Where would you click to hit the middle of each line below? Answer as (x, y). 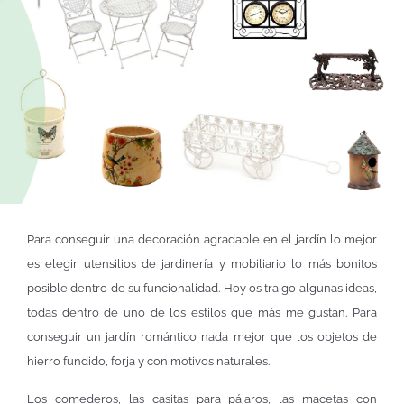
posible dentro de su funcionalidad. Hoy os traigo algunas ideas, (202, 289)
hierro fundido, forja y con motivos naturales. (148, 362)
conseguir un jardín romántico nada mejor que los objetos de (202, 337)
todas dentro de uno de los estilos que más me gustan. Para (202, 313)
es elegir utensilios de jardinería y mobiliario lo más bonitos (202, 264)
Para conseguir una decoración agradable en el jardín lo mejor (202, 240)
